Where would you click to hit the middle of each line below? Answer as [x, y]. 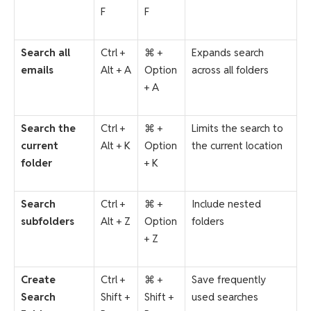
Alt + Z [116, 221]
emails [37, 69]
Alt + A [116, 69]
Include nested [226, 203]
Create [38, 279]
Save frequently [229, 279]
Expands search [228, 52]
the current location [237, 145]
